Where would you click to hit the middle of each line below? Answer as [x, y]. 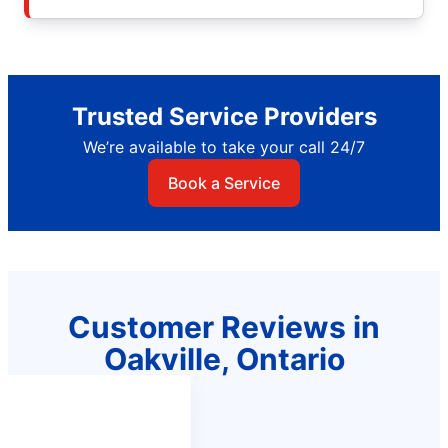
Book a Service [224, 183]
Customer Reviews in [224, 327]
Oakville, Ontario [224, 359]
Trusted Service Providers [224, 117]
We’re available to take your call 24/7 [224, 147]
